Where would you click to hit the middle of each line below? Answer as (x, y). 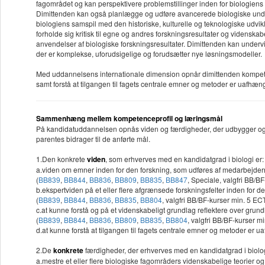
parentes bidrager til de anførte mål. (93, 139)
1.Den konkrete (62, 159)
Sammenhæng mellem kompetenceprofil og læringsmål (130, 119)
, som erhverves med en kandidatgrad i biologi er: (185, 159)
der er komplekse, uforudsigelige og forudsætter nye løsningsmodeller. (149, 54)
